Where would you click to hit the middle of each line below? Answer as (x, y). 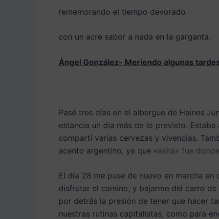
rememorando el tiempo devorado (122, 11)
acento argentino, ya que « (108, 150)
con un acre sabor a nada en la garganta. (135, 37)
